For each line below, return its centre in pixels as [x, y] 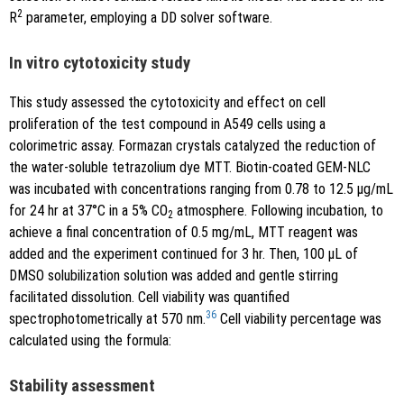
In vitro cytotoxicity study [100, 63]
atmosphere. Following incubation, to [278, 211]
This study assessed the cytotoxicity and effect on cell [167, 103]
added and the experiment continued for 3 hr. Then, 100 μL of [184, 254]
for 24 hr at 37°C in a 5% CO [88, 211]
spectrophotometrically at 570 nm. [107, 319]
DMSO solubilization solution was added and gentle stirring [174, 276]
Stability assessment [82, 386]
